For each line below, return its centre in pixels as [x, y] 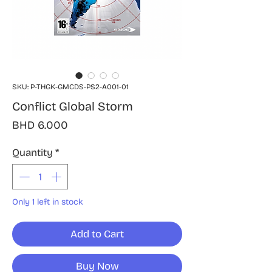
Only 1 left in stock [48, 202]
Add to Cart [97, 234]
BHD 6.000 [40, 125]
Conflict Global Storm [73, 107]
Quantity [32, 153]
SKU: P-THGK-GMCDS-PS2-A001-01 [70, 87]
